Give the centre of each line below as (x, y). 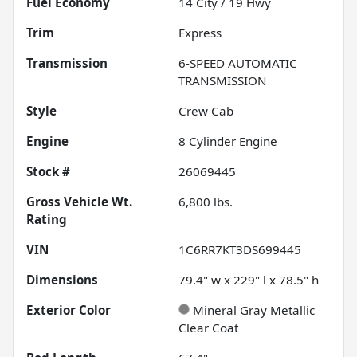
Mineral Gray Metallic (254, 310)
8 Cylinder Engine (228, 141)
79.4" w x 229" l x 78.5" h (249, 279)
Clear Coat (208, 327)
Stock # (48, 171)
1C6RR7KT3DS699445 (240, 249)
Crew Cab (206, 110)
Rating (47, 219)
